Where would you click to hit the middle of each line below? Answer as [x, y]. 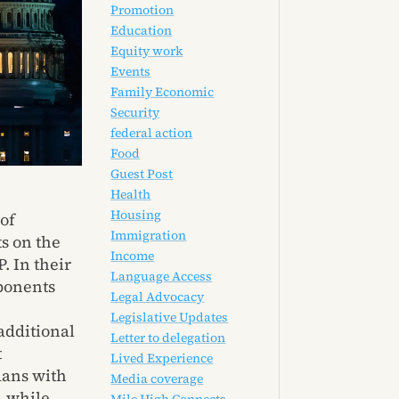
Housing [136, 215]
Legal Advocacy [158, 297]
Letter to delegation [168, 338]
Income [133, 256]
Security [135, 113]
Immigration [149, 236]
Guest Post [142, 174]
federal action [152, 133]
